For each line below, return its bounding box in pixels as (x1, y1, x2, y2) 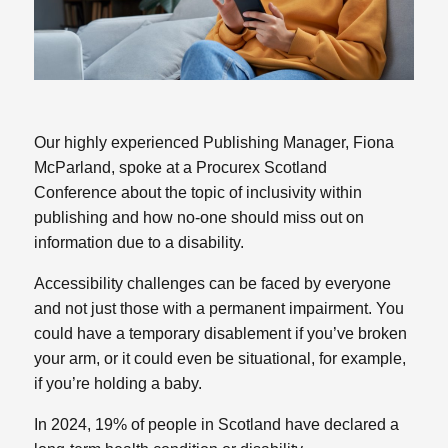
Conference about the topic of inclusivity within (34, 184, 363, 202)
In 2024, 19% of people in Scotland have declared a (34, 416, 400, 434)
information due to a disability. (34, 234, 245, 252)
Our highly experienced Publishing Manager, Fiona (34, 134, 395, 152)
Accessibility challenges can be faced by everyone (34, 275, 392, 293)
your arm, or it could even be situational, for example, (34, 350, 407, 368)
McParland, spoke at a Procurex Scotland (34, 159, 328, 177)
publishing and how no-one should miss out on (34, 209, 365, 227)
